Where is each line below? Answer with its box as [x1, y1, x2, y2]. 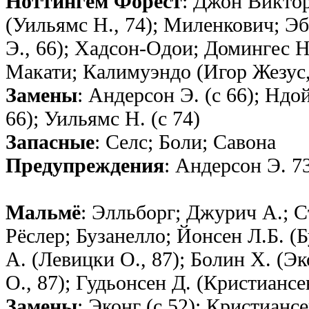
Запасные [6, 130, 94, 154]
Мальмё [6, 201, 81, 224]
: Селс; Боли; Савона [94, 130, 276, 154]
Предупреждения [6, 154, 164, 177]
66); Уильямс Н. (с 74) [6, 107, 200, 130]
